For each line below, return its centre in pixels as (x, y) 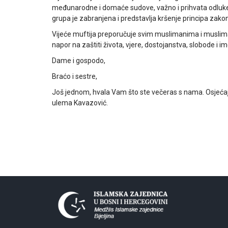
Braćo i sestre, (75, 76)
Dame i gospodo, (79, 61)
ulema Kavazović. (80, 103)
